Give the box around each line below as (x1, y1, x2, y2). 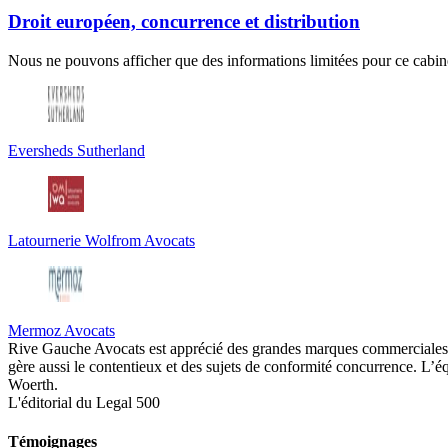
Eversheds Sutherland (8, 141, 145, 159)
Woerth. (8, 375, 58, 393)
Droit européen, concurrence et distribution (8, 10, 360, 32)
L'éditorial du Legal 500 (8, 393, 160, 411)
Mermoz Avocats (8, 321, 115, 339)
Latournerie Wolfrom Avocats (8, 231, 195, 249)
